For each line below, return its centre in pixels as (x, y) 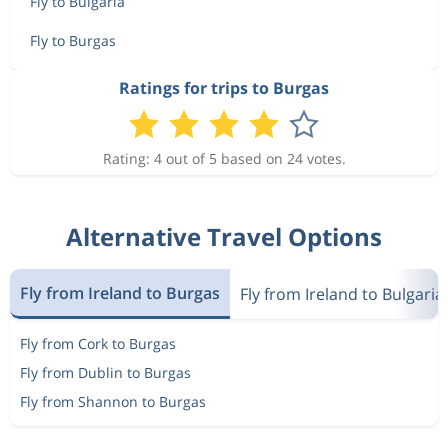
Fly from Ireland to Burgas (120, 292)
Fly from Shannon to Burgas (113, 401)
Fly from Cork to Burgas (98, 343)
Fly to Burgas (73, 40)
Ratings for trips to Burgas (224, 88)
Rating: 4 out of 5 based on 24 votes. (224, 158)
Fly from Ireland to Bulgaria (342, 294)
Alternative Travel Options (224, 236)
